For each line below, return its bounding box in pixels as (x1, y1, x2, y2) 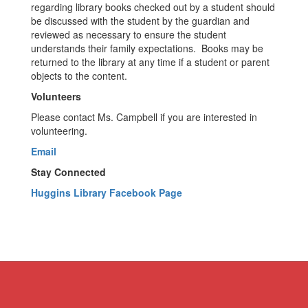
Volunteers (31, 89, 81, 103)
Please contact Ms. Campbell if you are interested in (31, 110, 257, 124)
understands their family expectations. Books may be (31, 41, 263, 55)
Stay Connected (31, 165, 109, 179)
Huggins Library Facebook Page (31, 186, 182, 199)
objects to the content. (31, 69, 130, 82)
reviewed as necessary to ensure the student (31, 27, 226, 41)
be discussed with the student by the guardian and (31, 14, 250, 27)
